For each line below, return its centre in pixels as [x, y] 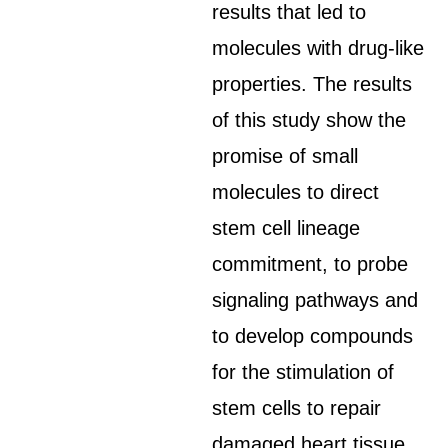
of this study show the [309, 120]
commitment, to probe [310, 264]
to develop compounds [313, 336]
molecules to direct [296, 192]
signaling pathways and [315, 300]
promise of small [285, 156]
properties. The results [312, 84]
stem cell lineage [286, 228]
